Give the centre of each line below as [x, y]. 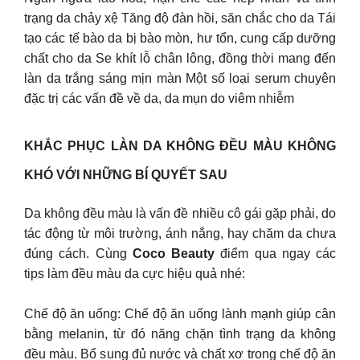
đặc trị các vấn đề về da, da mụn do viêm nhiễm [159, 99]
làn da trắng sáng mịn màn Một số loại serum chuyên [180, 79]
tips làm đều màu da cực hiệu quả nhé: [135, 273]
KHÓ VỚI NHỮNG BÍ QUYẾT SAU [126, 174]
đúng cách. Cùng [78, 253]
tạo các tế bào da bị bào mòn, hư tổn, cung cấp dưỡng [180, 39]
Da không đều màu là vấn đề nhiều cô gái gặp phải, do [180, 213]
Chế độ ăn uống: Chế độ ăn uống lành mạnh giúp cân [180, 314]
